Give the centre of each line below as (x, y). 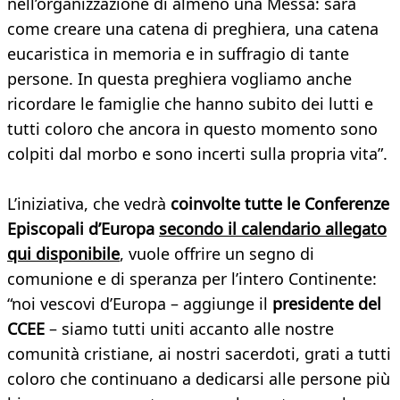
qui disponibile (63, 254)
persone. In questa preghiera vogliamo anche (179, 79)
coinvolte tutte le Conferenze (280, 204)
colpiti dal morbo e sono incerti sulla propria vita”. (197, 154)
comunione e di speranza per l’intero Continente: (192, 279)
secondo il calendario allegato (273, 229)
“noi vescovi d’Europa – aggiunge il (140, 304)
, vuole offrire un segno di (217, 254)
